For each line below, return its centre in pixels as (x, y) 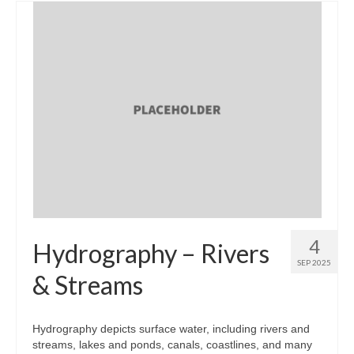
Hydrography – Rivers (151, 253)
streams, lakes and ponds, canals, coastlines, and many (172, 344)
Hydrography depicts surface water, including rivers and (171, 328)
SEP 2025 (314, 262)
